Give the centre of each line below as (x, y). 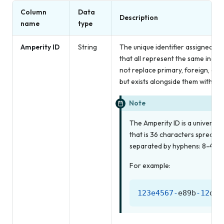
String (87, 47)
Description (139, 18)
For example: (150, 166)
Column (33, 12)
